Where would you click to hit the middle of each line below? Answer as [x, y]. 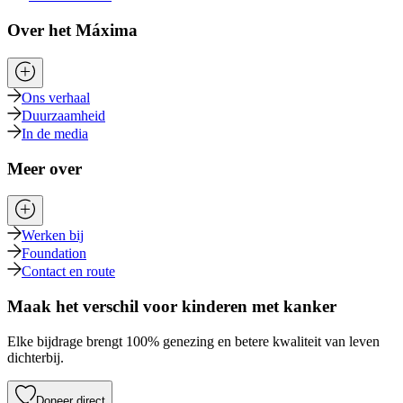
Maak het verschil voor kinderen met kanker [172, 307]
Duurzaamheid [63, 115]
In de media [55, 133]
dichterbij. [36, 357]
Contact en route [68, 272]
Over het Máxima [72, 31]
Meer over [45, 168]
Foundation [54, 254]
